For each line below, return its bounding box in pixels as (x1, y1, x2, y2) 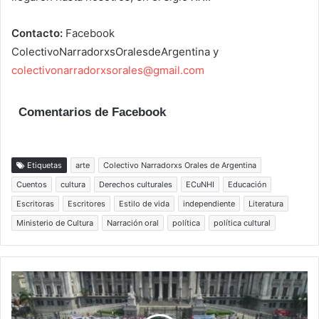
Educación (228, 179, 266, 190)
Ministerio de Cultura (16, 218, 93, 229)
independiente (183, 199, 235, 209)
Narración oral (107, 218, 159, 229)
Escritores (68, 199, 105, 209)
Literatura (249, 199, 283, 209)
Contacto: (11, 26, 63, 40)
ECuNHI (186, 179, 214, 190)
